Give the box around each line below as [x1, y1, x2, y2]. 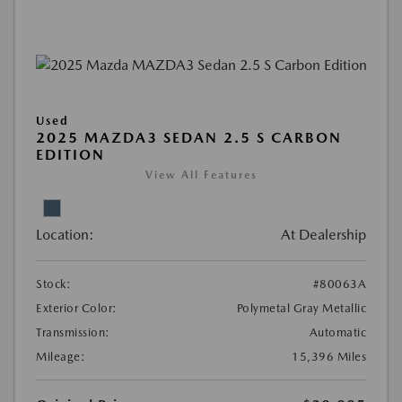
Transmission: [36, 325, 110, 339]
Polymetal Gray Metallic [236, 301, 366, 315]
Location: [36, 225, 94, 243]
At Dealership [281, 225, 366, 243]
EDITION [36, 145, 105, 163]
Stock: [36, 276, 71, 291]
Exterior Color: [36, 301, 118, 315]
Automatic [309, 325, 366, 339]
